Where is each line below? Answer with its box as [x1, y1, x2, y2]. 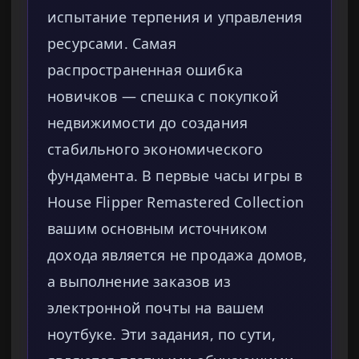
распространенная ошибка [47, 60, 243, 80]
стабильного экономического [47, 139, 264, 159]
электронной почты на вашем [47, 298, 264, 318]
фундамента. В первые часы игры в [47, 166, 303, 186]
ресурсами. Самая [47, 34, 176, 54]
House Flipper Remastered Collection [47, 192, 305, 212]
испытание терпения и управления [47, 7, 303, 27]
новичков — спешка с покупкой [47, 87, 279, 107]
